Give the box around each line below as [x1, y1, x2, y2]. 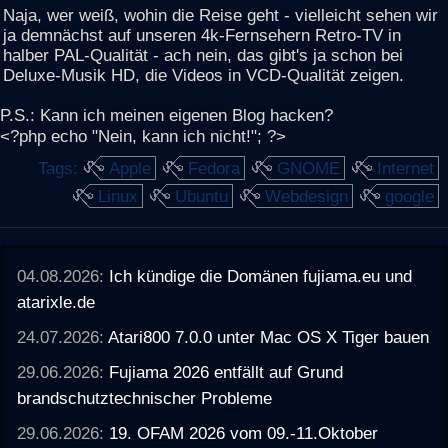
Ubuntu [175, 186, 228, 207]
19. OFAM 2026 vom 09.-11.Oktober [109, 423, 379, 444]
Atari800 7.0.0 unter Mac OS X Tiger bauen [108, 326, 430, 347]
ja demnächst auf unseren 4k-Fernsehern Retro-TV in [3, 24, 401, 45]
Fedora [188, 158, 240, 179]
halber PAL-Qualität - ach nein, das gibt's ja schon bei [3, 44, 403, 65]
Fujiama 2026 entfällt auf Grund [109, 362, 344, 383]
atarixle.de [17, 291, 96, 312]
